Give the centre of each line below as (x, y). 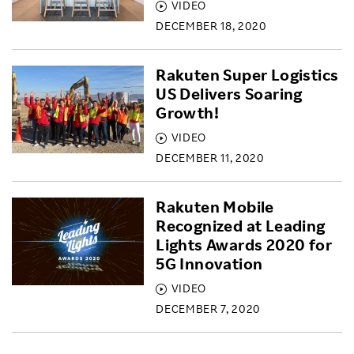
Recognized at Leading (241, 226)
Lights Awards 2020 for (244, 245)
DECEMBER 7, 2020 (208, 309)
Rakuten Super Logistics (247, 75)
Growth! (187, 113)
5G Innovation (209, 264)
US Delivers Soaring (229, 94)
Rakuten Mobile (215, 207)
